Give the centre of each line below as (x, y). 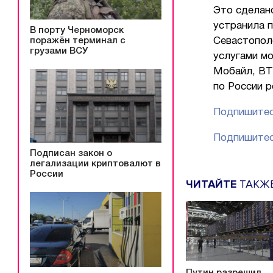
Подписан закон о (71, 153)
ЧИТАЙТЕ (211, 184)
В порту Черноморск (77, 30)
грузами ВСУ (59, 51)
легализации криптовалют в (95, 164)
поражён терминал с (78, 41)
